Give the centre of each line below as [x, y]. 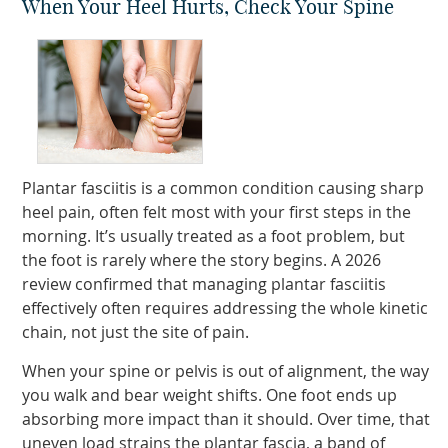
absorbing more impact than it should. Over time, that [226, 419]
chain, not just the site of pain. [136, 332]
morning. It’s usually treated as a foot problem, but [214, 236]
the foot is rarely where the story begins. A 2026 [202, 260]
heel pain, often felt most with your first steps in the [217, 212]
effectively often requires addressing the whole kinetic [225, 308]
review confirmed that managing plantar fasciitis [204, 284]
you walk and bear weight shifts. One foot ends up [210, 395]
